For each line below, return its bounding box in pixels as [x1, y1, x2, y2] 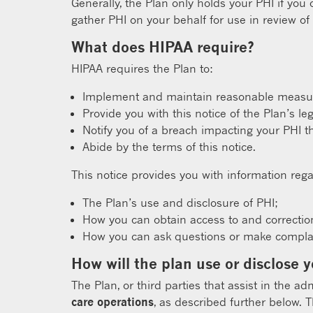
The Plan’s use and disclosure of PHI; [82, 196, 278, 210]
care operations [71, 295, 154, 309]
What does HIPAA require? [71, 38, 254, 56]
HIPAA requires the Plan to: [71, 61, 213, 75]
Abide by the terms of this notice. [82, 140, 256, 154]
